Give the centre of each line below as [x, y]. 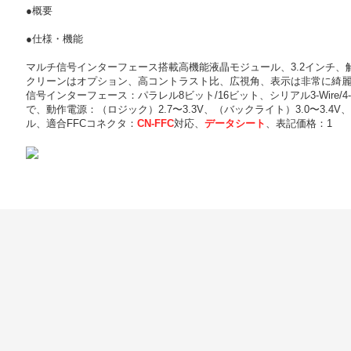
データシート [235, 123]
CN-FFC [156, 123]
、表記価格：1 [299, 123]
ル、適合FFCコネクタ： [81, 123]
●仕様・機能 [54, 39]
